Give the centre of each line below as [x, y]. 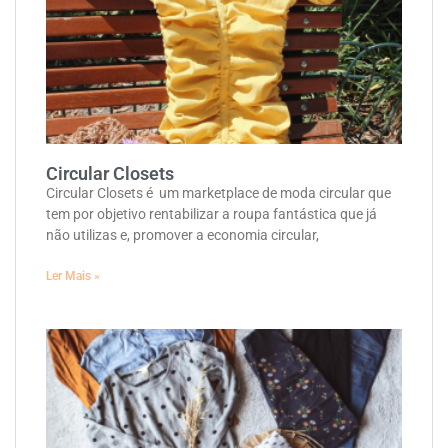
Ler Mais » [73, 276]
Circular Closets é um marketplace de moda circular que [218, 193]
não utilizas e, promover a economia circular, [182, 235]
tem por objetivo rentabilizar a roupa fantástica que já [211, 214]
